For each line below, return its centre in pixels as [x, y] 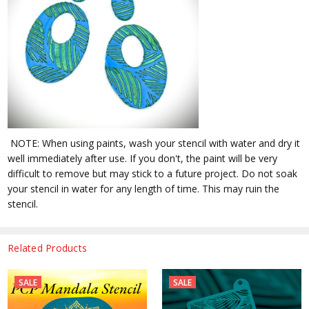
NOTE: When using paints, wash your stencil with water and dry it [154, 143]
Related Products [48, 248]
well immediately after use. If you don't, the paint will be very [143, 158]
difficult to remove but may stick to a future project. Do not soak [153, 173]
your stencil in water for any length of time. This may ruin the [144, 188]
